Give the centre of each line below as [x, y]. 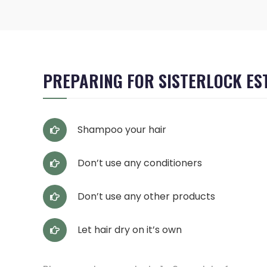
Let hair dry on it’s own [130, 229]
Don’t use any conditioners [140, 163]
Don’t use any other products [147, 196]
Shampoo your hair [122, 129]
